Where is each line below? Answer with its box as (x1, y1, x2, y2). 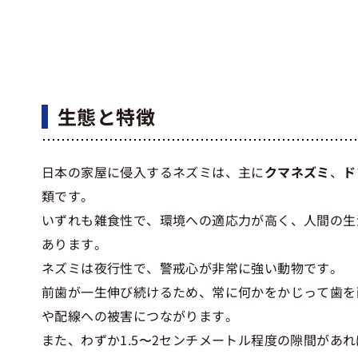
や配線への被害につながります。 (42, 306, 238, 326)
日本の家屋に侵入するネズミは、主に (42, 162, 265, 182)
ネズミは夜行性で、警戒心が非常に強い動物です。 (42, 258, 344, 278)
